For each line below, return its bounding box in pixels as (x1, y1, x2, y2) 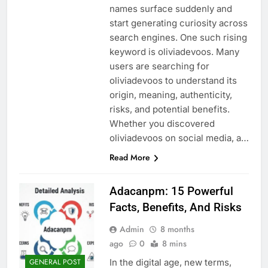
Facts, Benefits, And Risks (109, 200, 242, 214)
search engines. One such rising (109, 31, 247, 43)
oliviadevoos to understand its (109, 74, 237, 86)
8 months (160, 223, 194, 235)
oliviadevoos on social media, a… (109, 132, 249, 144)
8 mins (162, 237, 187, 249)
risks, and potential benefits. (109, 103, 230, 115)
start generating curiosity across (109, 17, 248, 29)
